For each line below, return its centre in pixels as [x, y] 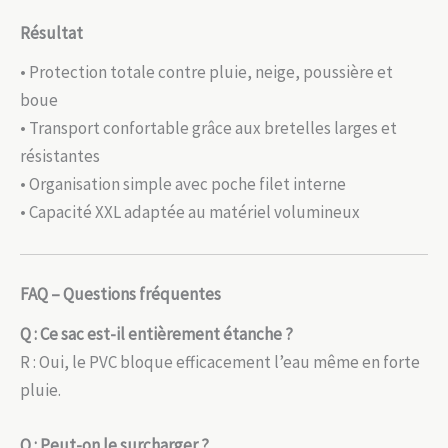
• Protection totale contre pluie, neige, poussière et [206, 72]
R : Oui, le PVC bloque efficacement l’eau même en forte [220, 361]
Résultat [51, 32]
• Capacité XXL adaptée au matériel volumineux [190, 212]
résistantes [60, 156]
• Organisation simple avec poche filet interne [183, 184]
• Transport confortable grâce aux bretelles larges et [208, 128]
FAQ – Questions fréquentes [120, 294]
